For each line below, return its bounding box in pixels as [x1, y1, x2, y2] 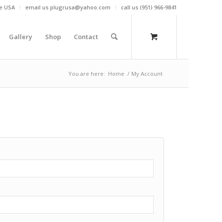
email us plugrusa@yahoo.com [25, 3, 111, 11]
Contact [73, 32, 98, 41]
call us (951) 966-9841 [120, 3, 177, 11]
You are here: [68, 70, 105, 77]
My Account [131, 70, 163, 77]
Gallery [8, 32, 32, 41]
